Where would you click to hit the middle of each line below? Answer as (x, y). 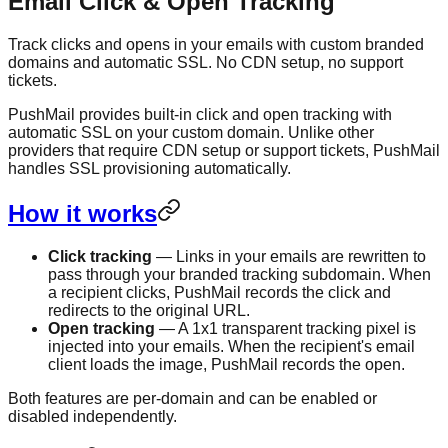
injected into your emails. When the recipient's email (231, 346)
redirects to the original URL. (149, 310)
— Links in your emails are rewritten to (289, 256)
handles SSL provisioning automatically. (149, 168)
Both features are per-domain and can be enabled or (192, 398)
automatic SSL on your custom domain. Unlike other (191, 132)
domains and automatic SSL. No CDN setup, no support (205, 62)
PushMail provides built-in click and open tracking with (200, 114)
